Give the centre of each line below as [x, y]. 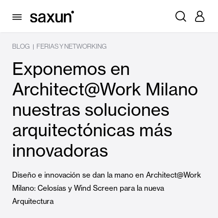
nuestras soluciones [91, 109]
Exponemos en [71, 69]
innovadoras [60, 150]
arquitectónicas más [92, 130]
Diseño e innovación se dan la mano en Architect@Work [107, 175]
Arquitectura [33, 201]
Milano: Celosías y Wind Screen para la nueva [88, 188]
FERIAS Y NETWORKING [72, 46]
